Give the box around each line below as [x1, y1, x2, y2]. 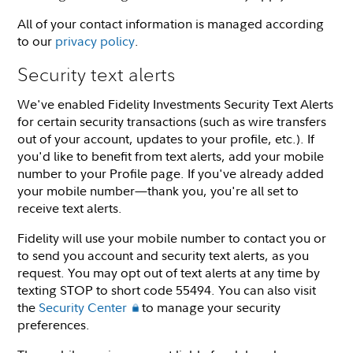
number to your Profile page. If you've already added [17, 164, 325, 182]
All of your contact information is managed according [17, 14, 325, 32]
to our [17, 32, 56, 50]
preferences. [17, 315, 91, 333]
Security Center [39, 298, 128, 316]
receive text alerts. [17, 199, 123, 217]
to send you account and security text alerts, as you [17, 246, 310, 264]
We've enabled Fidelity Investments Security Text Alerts [17, 95, 334, 113]
